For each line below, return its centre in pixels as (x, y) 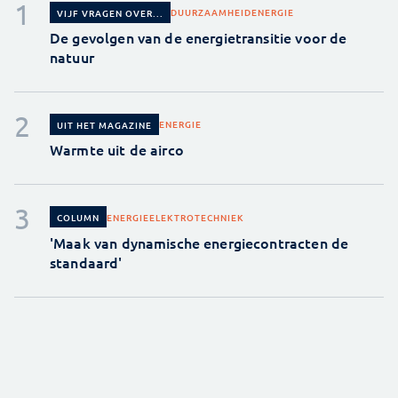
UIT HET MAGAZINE (104, 124)
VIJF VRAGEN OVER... (110, 12)
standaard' (86, 262)
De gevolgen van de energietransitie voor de (199, 37)
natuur (72, 56)
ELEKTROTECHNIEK (197, 217)
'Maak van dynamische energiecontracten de (199, 242)
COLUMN (78, 218)
